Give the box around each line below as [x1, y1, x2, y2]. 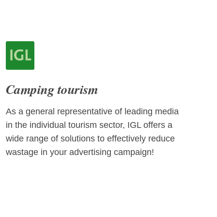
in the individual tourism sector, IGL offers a [6, 120, 172, 130]
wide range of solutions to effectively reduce [6, 134, 175, 144]
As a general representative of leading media [6, 107, 179, 117]
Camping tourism [6, 79, 98, 98]
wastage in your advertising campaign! [6, 147, 154, 157]
